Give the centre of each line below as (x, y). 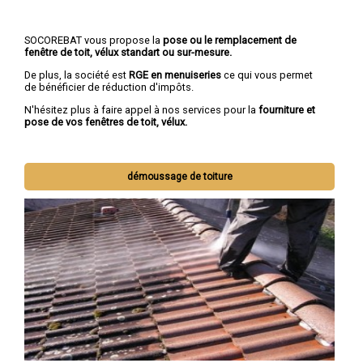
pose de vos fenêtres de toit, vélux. (106, 122)
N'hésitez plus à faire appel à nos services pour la (140, 110)
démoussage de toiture (179, 176)
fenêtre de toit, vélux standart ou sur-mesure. (128, 53)
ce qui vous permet (267, 75)
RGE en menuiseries (175, 75)
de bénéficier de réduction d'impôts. (109, 88)
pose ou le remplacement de (228, 41)
